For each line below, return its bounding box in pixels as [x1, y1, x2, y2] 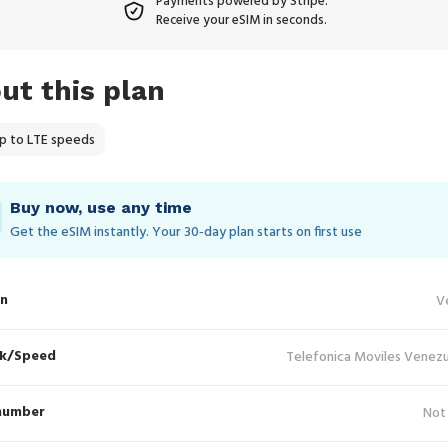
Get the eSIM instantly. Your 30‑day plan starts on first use [10, 221, 362, 244]
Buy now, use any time [10, 198, 192, 217]
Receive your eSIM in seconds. [156, 10, 327, 31]
